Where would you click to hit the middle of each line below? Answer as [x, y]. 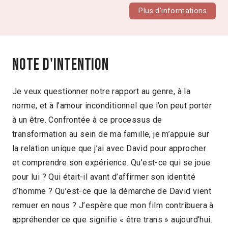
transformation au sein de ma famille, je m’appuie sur [111, 134]
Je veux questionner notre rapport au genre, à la [102, 91]
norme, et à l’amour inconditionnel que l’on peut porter [112, 105]
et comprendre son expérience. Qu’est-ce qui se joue [111, 162]
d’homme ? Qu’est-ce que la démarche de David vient [112, 191]
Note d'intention [61, 65]
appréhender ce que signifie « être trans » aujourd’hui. [112, 219]
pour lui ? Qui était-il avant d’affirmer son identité [104, 177]
